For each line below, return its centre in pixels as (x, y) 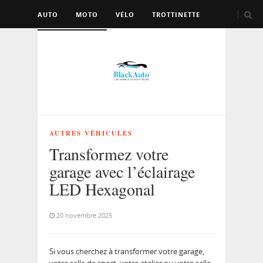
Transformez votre (109, 154)
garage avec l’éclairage (122, 172)
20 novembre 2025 (84, 215)
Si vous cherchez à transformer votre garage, (127, 252)
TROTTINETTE (176, 14)
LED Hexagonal (102, 189)
